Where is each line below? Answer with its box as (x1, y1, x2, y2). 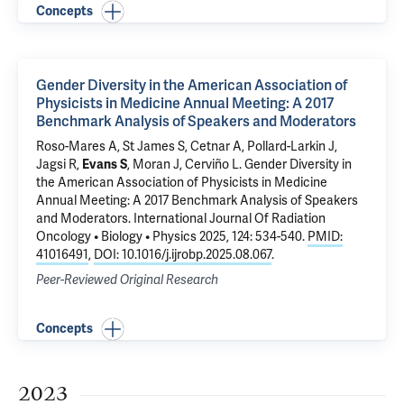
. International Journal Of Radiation (128, 211, 326, 226)
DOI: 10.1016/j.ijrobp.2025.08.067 (94, 247, 271, 262)
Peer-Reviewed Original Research (36, 272, 218, 288)
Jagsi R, (36, 157, 82, 172)
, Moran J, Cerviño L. (127, 157, 244, 172)
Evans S (82, 157, 127, 172)
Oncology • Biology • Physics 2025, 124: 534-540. (36, 229, 308, 244)
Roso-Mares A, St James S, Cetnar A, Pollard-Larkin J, (36, 139, 337, 154)
